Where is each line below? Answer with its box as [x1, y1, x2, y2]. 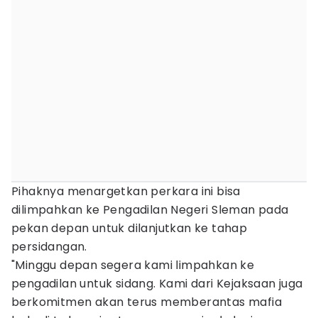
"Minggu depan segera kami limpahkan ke [11, 257, 255, 273]
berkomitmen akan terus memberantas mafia [11, 294, 282, 310]
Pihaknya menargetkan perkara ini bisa [11, 183, 241, 199]
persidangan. [11, 238, 87, 255]
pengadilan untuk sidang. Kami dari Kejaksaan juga [11, 275, 303, 292]
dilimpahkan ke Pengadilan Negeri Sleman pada [11, 202, 289, 218]
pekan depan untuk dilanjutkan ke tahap [11, 220, 248, 236]
